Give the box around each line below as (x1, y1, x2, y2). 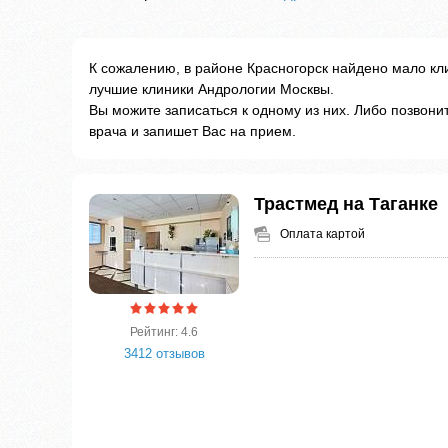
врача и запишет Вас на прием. (89, 123, 296, 140)
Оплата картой (280, 227, 365, 242)
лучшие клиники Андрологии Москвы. (89, 81, 334, 98)
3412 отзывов (123, 346, 205, 362)
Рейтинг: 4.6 (130, 325, 198, 340)
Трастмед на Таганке (254, 194, 438, 215)
